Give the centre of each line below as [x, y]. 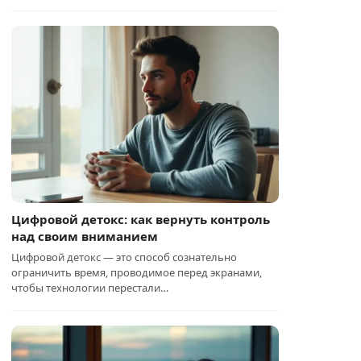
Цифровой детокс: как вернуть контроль [141, 219]
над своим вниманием [85, 236]
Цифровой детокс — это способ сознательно [124, 257]
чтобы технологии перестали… [90, 288]
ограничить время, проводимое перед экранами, [137, 272]
